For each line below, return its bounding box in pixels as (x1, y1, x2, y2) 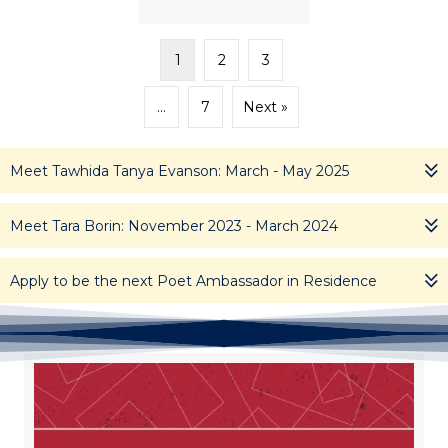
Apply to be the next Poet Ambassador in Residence (10, 271, 377, 290)
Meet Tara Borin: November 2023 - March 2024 (10, 216, 338, 235)
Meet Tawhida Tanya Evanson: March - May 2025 (10, 161, 349, 180)
